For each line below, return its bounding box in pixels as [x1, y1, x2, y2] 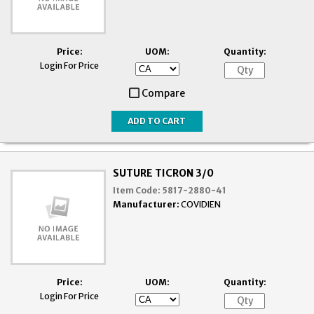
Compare [142, 86, 185, 100]
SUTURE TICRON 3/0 [113, 166, 214, 179]
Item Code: [113, 184, 161, 196]
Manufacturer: [113, 198, 180, 210]
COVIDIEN [181, 198, 221, 210]
